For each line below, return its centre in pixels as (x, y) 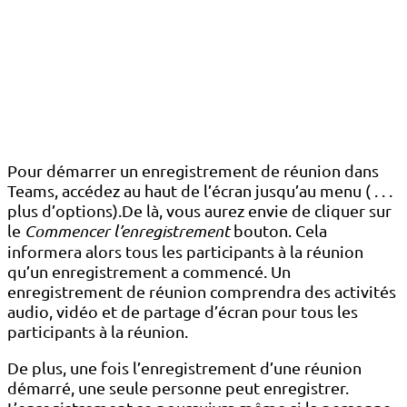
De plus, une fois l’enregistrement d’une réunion (184, 368)
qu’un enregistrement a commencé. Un (149, 272)
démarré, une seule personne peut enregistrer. (178, 388)
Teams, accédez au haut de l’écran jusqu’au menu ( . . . (200, 191)
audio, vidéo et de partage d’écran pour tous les (183, 312)
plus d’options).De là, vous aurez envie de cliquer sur (199, 211)
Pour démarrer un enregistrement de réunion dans (193, 171)
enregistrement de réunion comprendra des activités (202, 292)
